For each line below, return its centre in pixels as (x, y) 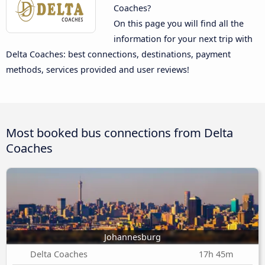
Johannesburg (132, 237)
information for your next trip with (183, 39)
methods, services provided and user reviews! (98, 70)
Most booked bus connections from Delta (119, 132)
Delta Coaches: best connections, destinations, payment (118, 54)
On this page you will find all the (179, 24)
